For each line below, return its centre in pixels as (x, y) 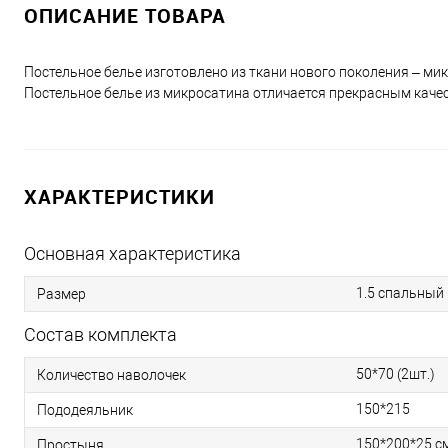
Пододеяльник (85, 409)
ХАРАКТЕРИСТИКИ (119, 196)
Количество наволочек (111, 374)
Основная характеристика (132, 253)
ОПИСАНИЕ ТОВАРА (125, 15)
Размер (61, 293)
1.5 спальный (400, 293)
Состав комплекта (100, 334)
